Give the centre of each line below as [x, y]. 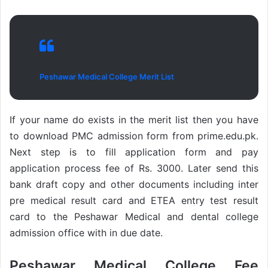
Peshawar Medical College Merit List [107, 77]
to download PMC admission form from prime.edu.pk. [134, 136]
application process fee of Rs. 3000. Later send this [134, 168]
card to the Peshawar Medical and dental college [134, 217]
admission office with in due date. [86, 233]
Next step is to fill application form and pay [134, 152]
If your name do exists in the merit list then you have [134, 120]
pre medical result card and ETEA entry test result [134, 201]
